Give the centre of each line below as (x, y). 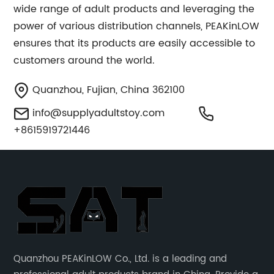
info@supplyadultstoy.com (99, 113)
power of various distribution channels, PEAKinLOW (137, 26)
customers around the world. (84, 61)
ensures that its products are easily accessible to (135, 43)
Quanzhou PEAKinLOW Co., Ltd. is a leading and (120, 259)
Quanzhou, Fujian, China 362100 (107, 90)
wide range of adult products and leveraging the (134, 9)
